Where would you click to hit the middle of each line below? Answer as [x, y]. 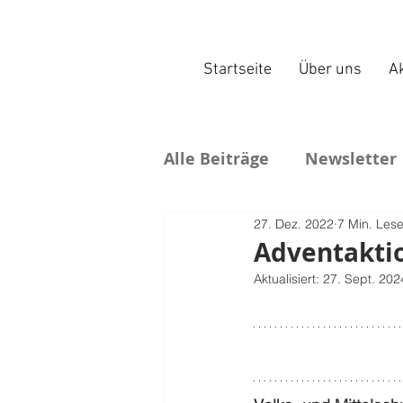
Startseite [237, 70]
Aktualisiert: [288, 279]
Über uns [330, 70]
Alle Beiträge [216, 158]
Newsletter [351, 158]
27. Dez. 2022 [294, 224]
